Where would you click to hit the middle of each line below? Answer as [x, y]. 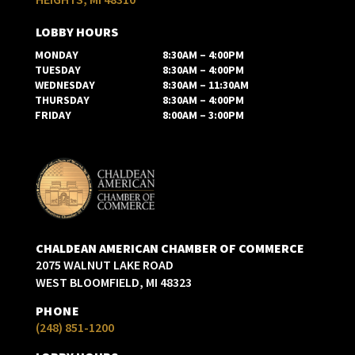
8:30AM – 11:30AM [205, 84]
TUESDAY [57, 69]
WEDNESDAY [65, 84]
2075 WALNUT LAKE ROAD [104, 265]
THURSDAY [62, 99]
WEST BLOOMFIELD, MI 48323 [113, 282]
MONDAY [56, 54]
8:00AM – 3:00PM [203, 115]
